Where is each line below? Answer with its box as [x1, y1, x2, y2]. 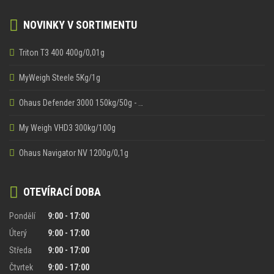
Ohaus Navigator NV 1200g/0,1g [19, 147, 128, 158]
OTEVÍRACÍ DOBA [18, 185, 101, 198]
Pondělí [9, 210, 35, 221]
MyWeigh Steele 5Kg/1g [19, 72, 100, 83]
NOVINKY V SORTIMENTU [18, 18, 137, 31]
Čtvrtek [9, 262, 33, 272]
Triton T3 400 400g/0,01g [19, 47, 105, 57]
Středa [9, 245, 32, 255]
